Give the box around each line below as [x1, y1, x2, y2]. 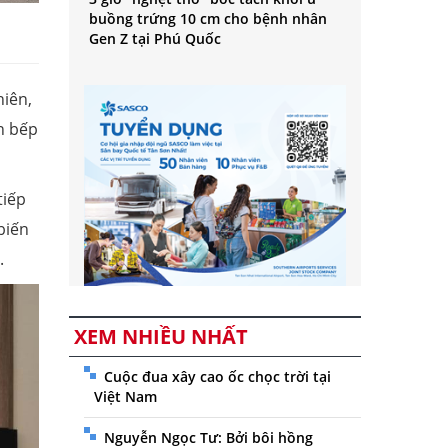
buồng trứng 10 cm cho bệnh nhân [88, 9, 327, 29]
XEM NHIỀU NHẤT [73, 323, 248, 351]
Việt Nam [93, 387, 157, 407]
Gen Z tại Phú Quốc [88, 29, 221, 49]
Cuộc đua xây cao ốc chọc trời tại [103, 367, 331, 387]
